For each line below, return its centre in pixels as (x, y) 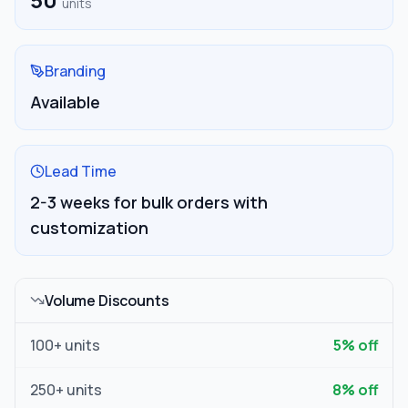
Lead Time (81, 171)
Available (65, 102)
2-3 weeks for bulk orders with (149, 202)
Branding (75, 71)
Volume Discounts (107, 301)
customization (89, 228)
